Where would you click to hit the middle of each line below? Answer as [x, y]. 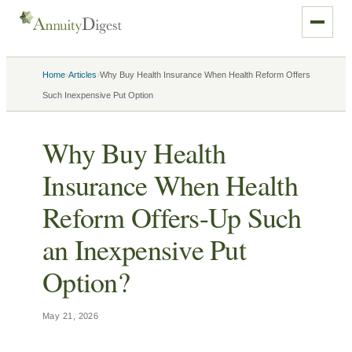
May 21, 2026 [71, 316]
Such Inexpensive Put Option [98, 95]
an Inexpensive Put [145, 249]
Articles [82, 75]
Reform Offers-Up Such [172, 217]
